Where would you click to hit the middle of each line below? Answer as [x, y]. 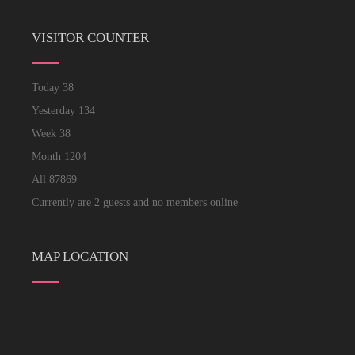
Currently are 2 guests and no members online [135, 202]
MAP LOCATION [80, 256]
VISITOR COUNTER [90, 38]
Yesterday [55, 111]
